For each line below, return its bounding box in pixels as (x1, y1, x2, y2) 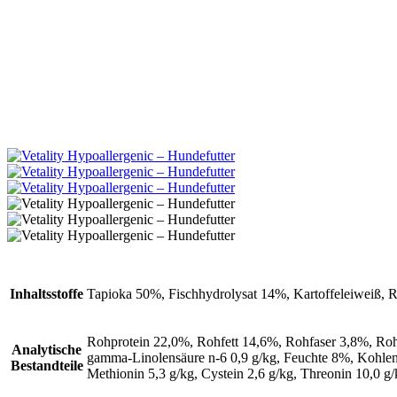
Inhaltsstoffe (10, 285, 83, 301)
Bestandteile (10, 357, 83, 373)
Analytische (12, 341, 82, 357)
